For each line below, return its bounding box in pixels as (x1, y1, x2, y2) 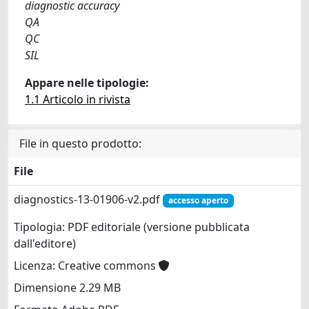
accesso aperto (168, 194, 228, 206)
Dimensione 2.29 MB (14, 280, 121, 296)
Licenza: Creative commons (14, 258, 159, 274)
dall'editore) (14, 236, 76, 252)
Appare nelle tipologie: (25, 74, 149, 90)
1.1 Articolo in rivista (25, 91, 130, 107)
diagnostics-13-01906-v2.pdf (14, 191, 163, 207)
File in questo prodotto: (19, 135, 141, 151)
